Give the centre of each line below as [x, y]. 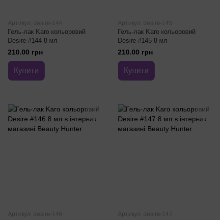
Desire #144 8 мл [33, 41]
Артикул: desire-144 [35, 23]
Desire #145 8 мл [143, 41]
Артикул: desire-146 [35, 214]
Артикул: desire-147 [145, 214]
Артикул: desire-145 [145, 23]
